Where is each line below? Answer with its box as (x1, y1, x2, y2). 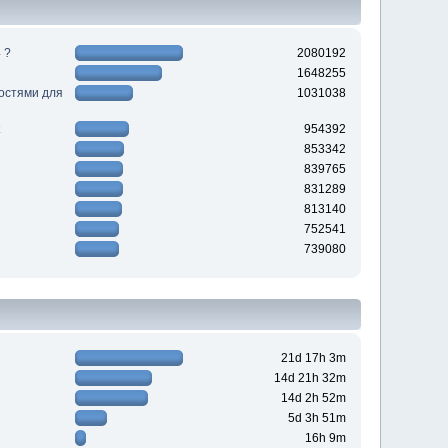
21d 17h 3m (280, 351, 346, 366)
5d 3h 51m (287, 411, 346, 426)
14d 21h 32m (273, 371, 346, 386)
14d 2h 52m (280, 391, 346, 406)
